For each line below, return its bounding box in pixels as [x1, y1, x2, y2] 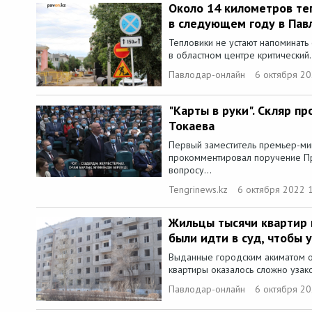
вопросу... [169, 164, 212, 177]
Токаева [169, 118, 214, 134]
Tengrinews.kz [169, 183, 228, 196]
